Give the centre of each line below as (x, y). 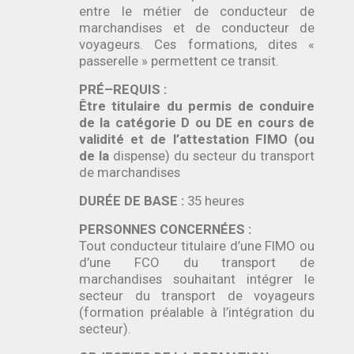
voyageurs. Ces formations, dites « (197, 44)
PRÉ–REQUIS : (124, 89)
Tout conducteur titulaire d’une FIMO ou (197, 246)
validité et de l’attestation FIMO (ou (197, 139)
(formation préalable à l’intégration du (197, 312)
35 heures (216, 201)
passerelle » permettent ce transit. (179, 61)
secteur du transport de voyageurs (197, 296)
